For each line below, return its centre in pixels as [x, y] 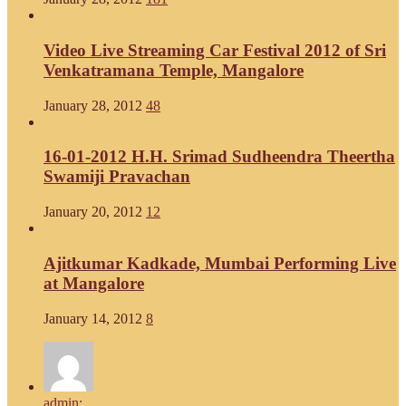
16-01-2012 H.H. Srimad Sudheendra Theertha [219, 157]
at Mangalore [94, 283]
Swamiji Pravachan [117, 177]
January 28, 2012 [93, 105]
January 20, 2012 [93, 212]
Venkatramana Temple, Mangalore [174, 70]
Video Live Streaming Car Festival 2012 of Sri [215, 50]
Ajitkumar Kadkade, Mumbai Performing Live [220, 263]
